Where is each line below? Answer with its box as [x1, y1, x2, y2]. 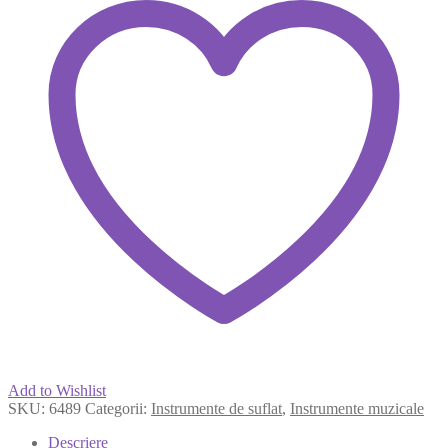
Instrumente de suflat [151, 399, 282, 417]
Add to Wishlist [8, 381, 106, 399]
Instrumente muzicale [290, 399, 424, 417]
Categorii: [85, 399, 151, 417]
